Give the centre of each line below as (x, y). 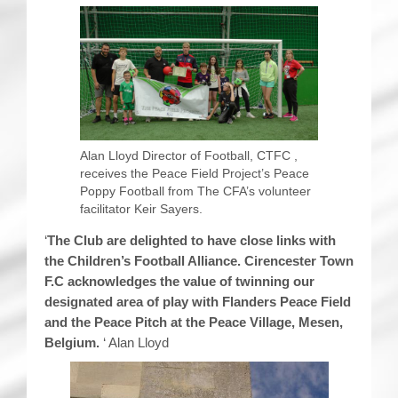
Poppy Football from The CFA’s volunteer (195, 191)
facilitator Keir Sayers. (141, 208)
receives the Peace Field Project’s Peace (195, 173)
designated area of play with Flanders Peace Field (198, 301)
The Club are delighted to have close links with (191, 240)
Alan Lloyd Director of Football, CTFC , (189, 155)
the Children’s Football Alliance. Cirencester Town (199, 260)
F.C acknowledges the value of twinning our (179, 281)
